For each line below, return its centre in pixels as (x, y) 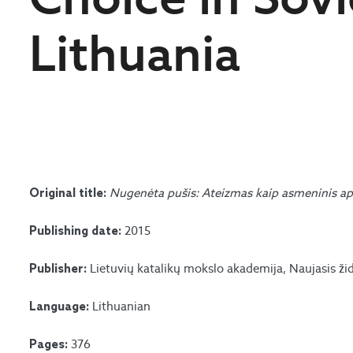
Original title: (70, 194)
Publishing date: (77, 232)
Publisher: (60, 269)
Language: (61, 307)
